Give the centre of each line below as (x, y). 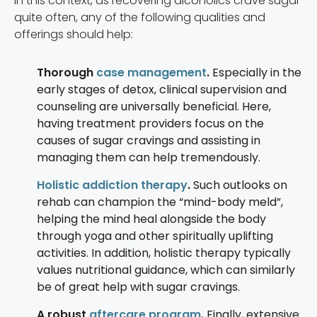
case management (151, 73)
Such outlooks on (240, 185)
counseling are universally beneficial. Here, (154, 107)
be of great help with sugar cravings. (138, 287)
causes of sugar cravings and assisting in (149, 141)
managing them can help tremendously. (149, 158)
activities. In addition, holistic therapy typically (164, 253)
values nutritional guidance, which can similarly (166, 270)
